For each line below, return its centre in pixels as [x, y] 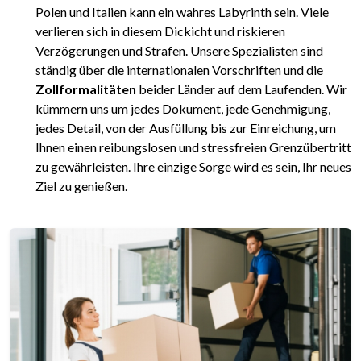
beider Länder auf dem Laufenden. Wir [242, 89]
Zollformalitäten [86, 89]
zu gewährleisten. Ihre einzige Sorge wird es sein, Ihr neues [193, 166]
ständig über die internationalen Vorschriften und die [179, 69]
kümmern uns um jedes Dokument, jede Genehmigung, [183, 108]
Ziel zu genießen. [81, 185]
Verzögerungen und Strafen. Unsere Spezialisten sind [179, 50]
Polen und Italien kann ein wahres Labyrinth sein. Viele [182, 11]
